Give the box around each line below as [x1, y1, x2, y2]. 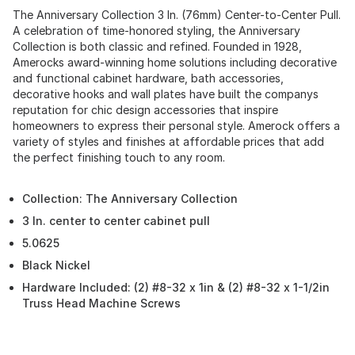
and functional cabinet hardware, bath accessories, [13, 71, 284, 85]
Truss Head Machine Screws [22, 296, 181, 310]
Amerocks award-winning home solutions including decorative [13, 55, 337, 69]
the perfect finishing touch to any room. [13, 151, 225, 164]
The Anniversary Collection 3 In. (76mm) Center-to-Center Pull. [13, 8, 341, 21]
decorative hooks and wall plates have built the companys [13, 87, 319, 101]
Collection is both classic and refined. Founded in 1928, [13, 40, 302, 53]
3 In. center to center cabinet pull [22, 214, 210, 227]
